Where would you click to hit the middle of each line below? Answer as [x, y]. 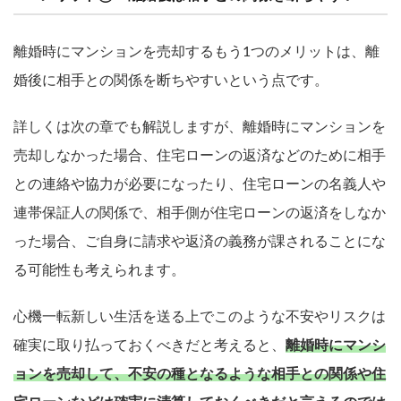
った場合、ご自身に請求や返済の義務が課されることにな [200, 241]
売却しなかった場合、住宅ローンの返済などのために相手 [200, 155]
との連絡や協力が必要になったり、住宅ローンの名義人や [200, 184]
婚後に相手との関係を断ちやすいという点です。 [171, 80]
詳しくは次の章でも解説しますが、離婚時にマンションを [200, 127]
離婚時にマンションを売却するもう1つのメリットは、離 [196, 51]
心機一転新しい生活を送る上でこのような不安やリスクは [200, 316]
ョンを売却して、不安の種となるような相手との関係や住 [200, 374]
